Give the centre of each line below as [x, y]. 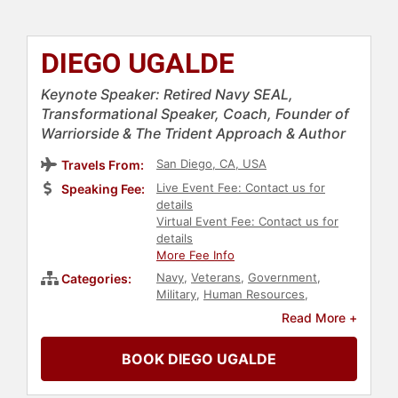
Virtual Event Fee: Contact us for [247, 222]
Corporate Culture [207, 362]
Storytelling [188, 379]
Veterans [216, 278]
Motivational [320, 328]
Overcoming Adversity [218, 328]
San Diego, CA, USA [211, 164]
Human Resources [254, 295]
